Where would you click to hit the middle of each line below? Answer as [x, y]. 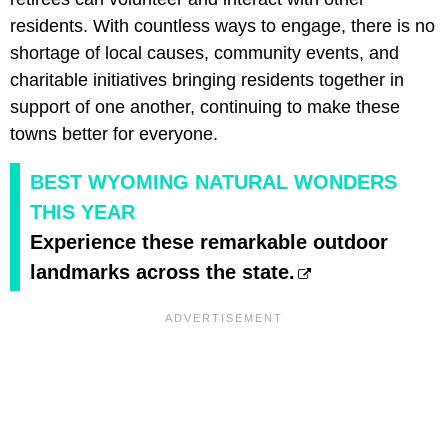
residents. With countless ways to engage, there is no [222, 26]
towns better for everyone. [114, 134]
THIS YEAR [82, 212]
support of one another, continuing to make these [205, 107]
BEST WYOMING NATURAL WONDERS [213, 182]
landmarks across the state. [162, 272]
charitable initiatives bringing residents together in [207, 80]
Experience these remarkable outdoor [209, 242]
